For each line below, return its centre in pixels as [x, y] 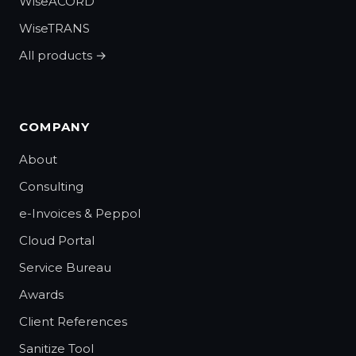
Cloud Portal [57, 240]
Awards [41, 294]
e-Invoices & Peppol [80, 213]
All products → [63, 55]
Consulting [51, 186]
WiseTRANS [54, 28]
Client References [73, 321]
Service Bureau [65, 267]
